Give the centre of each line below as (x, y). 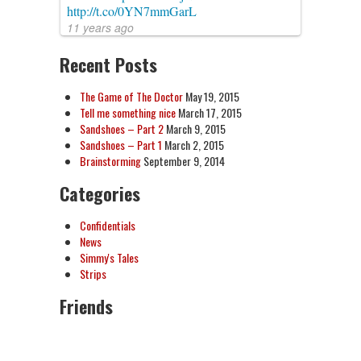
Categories (100, 193)
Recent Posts (108, 64)
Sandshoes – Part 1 (121, 145)
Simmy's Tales (109, 257)
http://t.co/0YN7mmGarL (132, 11)
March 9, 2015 (196, 129)
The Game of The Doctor (131, 96)
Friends (86, 306)
